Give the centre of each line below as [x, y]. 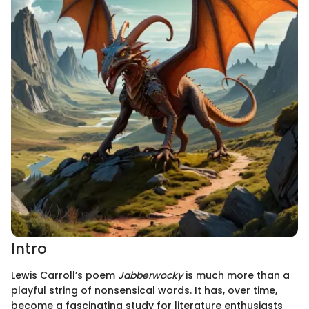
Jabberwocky [150, 275]
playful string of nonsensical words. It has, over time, [144, 290]
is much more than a [236, 275]
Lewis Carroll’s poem [64, 275]
